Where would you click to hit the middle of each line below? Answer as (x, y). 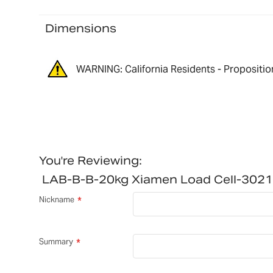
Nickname (56, 200)
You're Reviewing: (90, 161)
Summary (56, 242)
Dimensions (80, 28)
